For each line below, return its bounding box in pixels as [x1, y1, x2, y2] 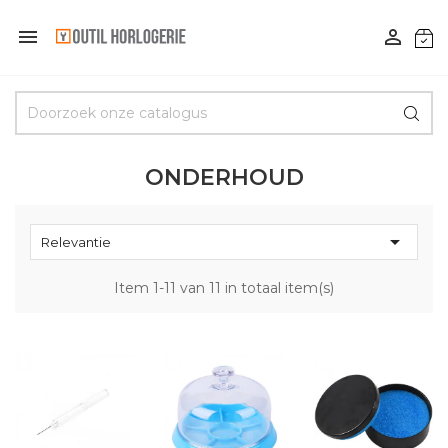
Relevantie [41, 234, 111, 250]
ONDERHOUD [144, 164, 304, 191]
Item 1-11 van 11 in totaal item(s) [114, 279, 334, 297]
